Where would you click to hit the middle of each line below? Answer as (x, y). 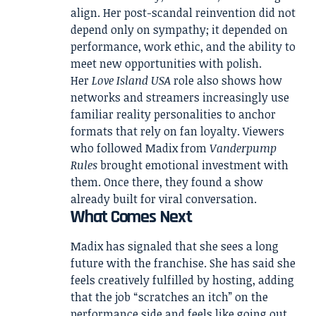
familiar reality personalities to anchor (173, 114)
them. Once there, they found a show (167, 182)
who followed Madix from (140, 148)
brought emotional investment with (193, 165)
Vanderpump (243, 148)
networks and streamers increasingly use (180, 97)
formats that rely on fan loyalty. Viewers (177, 131)
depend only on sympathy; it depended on (179, 29)
